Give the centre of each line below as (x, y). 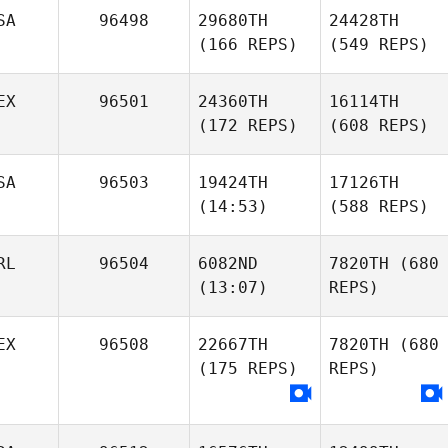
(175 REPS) (248, 368)
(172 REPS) (248, 125)
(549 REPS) (379, 44)
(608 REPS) (379, 125)
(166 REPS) (248, 44)
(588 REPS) (379, 206)
